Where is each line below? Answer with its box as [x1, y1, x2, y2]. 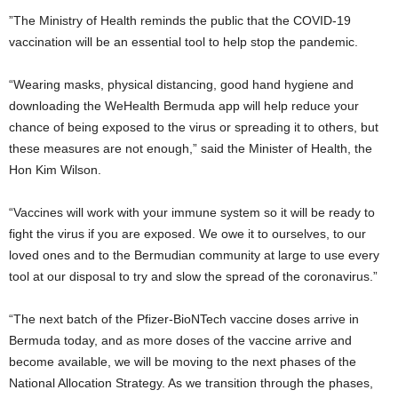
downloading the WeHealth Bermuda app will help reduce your [9, 99, 359, 113]
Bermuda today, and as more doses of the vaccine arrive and [9, 333, 352, 347]
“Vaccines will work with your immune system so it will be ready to [9, 205, 375, 219]
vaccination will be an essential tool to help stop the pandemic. [9, 35, 358, 49]
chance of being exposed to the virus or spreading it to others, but [9, 120, 378, 134]
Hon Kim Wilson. [9, 163, 101, 177]
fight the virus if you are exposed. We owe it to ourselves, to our [9, 227, 366, 241]
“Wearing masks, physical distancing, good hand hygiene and [9, 77, 354, 92]
